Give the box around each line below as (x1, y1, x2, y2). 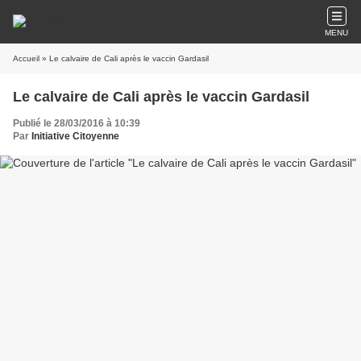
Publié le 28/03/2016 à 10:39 (13, 118, 140, 129)
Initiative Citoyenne (31, 131, 119, 142)
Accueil (13, 54, 39, 63)
